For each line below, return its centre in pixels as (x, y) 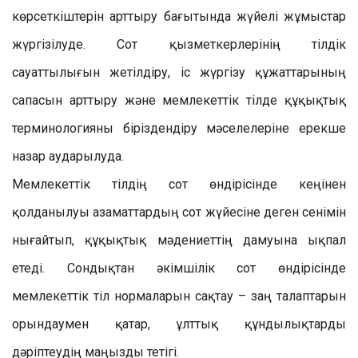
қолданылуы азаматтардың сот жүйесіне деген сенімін (179, 212)
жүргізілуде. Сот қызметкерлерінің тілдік (179, 44)
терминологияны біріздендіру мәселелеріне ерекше (179, 128)
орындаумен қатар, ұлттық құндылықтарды (179, 324)
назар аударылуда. (68, 156)
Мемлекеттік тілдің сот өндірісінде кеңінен (179, 184)
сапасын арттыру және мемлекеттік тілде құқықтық (179, 100)
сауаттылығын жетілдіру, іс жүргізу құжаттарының (179, 72)
